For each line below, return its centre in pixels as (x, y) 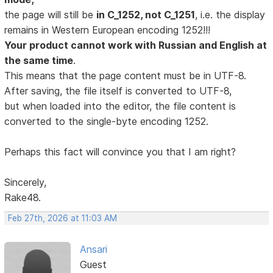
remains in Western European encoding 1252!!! (108, 30)
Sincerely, (26, 182)
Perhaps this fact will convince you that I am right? (120, 151)
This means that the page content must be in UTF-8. (126, 75)
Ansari (93, 249)
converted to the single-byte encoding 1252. (107, 121)
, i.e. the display (230, 14)
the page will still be (51, 14)
